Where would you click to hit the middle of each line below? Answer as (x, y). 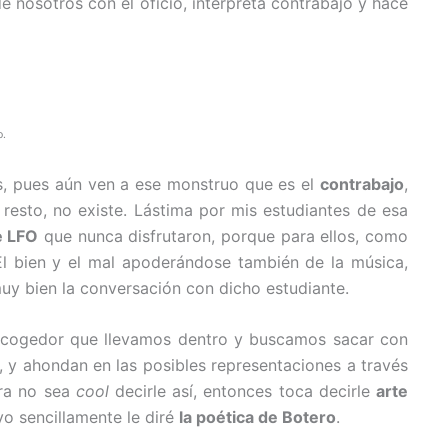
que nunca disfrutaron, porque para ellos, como (223, 235)
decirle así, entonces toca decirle (242, 391)
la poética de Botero (257, 417)
